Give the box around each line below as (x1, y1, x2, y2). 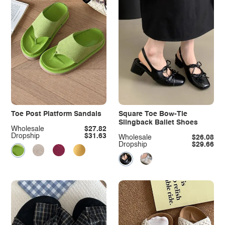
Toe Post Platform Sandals (11, 110, 101, 118)
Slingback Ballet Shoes (118, 119, 198, 127)
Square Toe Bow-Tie (118, 110, 187, 118)
